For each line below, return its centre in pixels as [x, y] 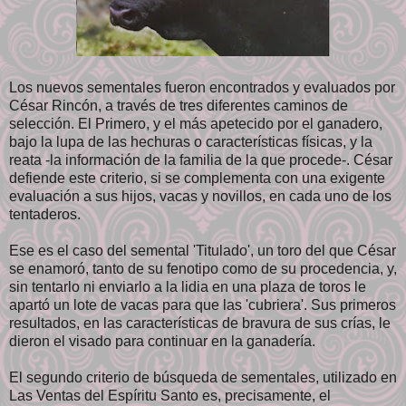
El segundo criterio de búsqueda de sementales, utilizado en [203, 377]
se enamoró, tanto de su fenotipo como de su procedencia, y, [203, 268]
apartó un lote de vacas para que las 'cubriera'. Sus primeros [203, 304]
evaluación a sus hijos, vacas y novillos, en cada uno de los [200, 196]
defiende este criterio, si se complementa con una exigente [197, 178]
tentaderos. [45, 214]
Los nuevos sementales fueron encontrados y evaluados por [202, 87]
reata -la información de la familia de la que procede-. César [201, 159]
